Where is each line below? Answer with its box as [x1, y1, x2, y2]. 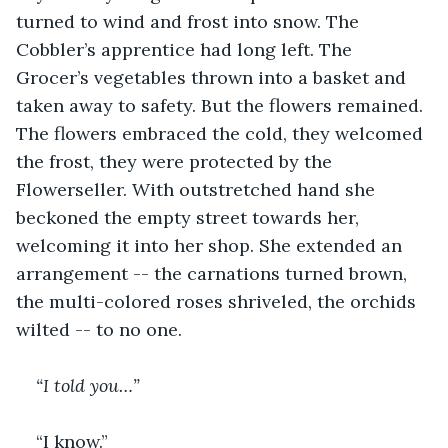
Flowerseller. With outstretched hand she [16, 177, 380, 201]
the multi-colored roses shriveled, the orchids [16, 289, 421, 313]
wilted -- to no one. [16, 317, 187, 341]
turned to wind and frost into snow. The [16, 9, 364, 33]
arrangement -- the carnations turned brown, [16, 261, 412, 285]
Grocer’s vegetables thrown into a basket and [16, 65, 411, 89]
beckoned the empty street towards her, [16, 205, 364, 229]
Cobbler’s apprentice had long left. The [16, 37, 357, 61]
